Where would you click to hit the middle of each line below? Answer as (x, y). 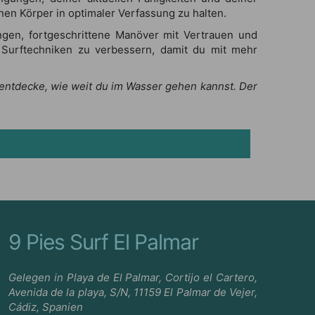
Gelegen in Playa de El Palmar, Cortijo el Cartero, (133, 277)
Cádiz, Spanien (46, 307)
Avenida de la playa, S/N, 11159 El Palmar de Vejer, (133, 292)
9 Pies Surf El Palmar (103, 242)
